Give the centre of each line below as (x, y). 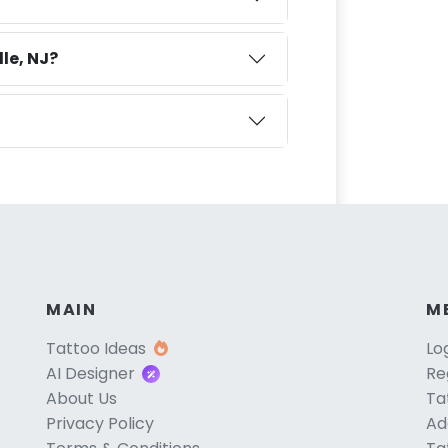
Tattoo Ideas (96, 348)
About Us (81, 398)
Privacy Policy (100, 423)
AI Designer (90, 373)
